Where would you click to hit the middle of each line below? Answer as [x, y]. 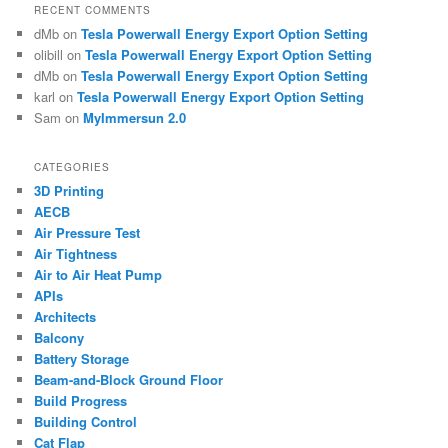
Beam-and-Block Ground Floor [129, 380]
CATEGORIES [72, 167]
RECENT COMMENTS [93, 9]
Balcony [59, 338]
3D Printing [69, 191]
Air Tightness [76, 254]
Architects [65, 317]
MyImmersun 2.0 [135, 117]
